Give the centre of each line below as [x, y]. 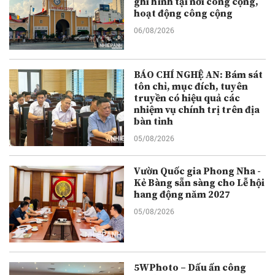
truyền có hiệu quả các [187, 99]
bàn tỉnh [154, 122]
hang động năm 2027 [182, 194]
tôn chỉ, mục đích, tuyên [191, 87]
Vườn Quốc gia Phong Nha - [198, 171]
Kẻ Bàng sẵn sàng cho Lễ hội [199, 183]
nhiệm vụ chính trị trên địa [197, 110]
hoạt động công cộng [184, 14]
